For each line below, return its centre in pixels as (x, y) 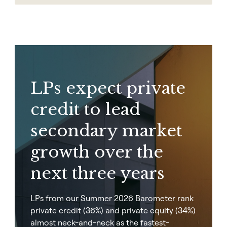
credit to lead (85, 109)
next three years (98, 173)
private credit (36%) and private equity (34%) (113, 210)
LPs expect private (108, 88)
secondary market (106, 131)
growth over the (97, 152)
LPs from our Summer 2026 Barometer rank (112, 198)
